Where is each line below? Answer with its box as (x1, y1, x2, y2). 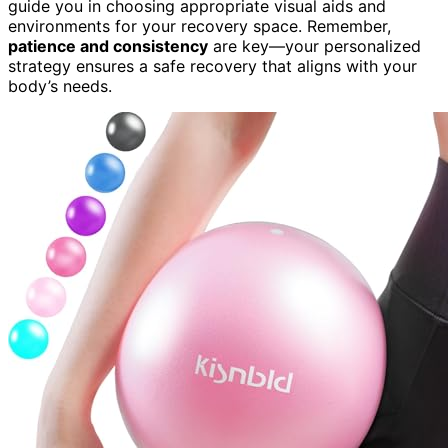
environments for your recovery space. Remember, (8, 15, 391, 36)
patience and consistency (8, 35, 208, 56)
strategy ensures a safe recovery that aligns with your (8, 55, 417, 76)
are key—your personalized (208, 35, 421, 56)
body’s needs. (8, 75, 112, 96)
